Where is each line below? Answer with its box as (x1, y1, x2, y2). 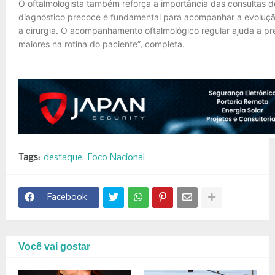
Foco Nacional (88, 152, 145, 163)
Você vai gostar (18, 241, 90, 252)
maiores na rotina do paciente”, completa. (18, 38, 185, 49)
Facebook (47, 192, 87, 203)
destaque (44, 152, 82, 163)
